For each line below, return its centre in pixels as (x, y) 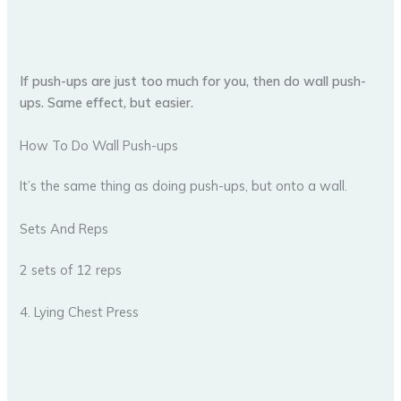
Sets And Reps (64, 228)
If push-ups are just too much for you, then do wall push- (193, 81)
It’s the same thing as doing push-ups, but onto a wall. (184, 186)
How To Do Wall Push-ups (99, 145)
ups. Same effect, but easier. (107, 103)
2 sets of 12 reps (71, 269)
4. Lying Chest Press (80, 312)
